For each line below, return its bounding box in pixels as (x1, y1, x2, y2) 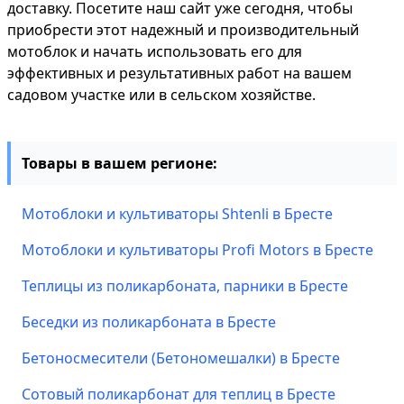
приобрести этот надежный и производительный (7, 20, 359, 40)
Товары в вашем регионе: (22, 153, 217, 173)
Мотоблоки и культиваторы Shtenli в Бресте (22, 204, 333, 224)
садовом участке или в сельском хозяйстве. (7, 85, 316, 105)
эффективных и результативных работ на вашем (7, 63, 352, 83)
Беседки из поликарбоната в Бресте (22, 312, 276, 332)
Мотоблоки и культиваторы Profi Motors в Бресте (22, 240, 373, 260)
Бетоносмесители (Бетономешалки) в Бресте (22, 348, 340, 368)
